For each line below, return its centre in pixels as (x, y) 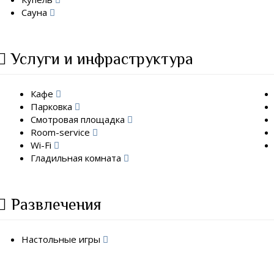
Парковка (53, 106)
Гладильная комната (77, 157)
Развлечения (57, 205)
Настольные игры (62, 239)
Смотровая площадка (79, 119)
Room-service (62, 132)
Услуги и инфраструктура (102, 59)
